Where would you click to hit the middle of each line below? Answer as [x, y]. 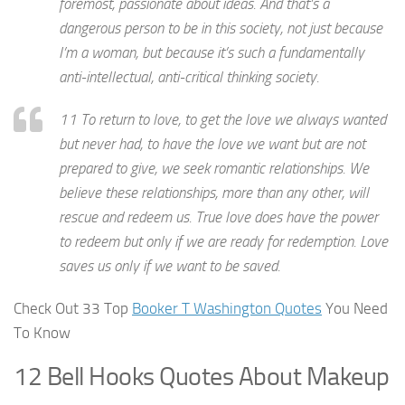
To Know [42, 333]
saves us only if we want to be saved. [170, 266]
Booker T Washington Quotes [227, 309]
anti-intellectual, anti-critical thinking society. [189, 77]
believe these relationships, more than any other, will [214, 193]
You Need [355, 309]
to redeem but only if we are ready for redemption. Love [223, 242]
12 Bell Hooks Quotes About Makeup [202, 377]
